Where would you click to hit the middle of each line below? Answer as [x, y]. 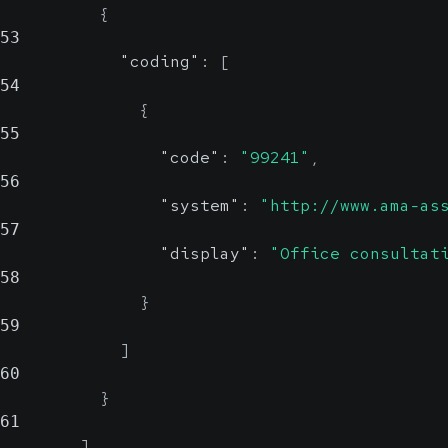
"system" [200, 205]
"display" [205, 253]
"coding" [160, 61]
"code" [190, 157]
